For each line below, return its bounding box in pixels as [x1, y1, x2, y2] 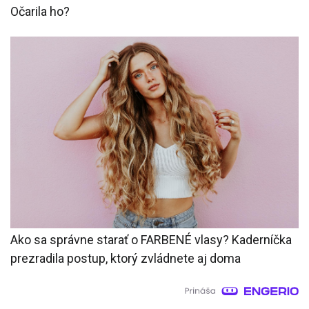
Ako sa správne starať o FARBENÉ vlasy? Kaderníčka [10, 232, 292, 247]
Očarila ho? [10, 4, 70, 19]
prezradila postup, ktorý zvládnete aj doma [10, 250, 241, 266]
